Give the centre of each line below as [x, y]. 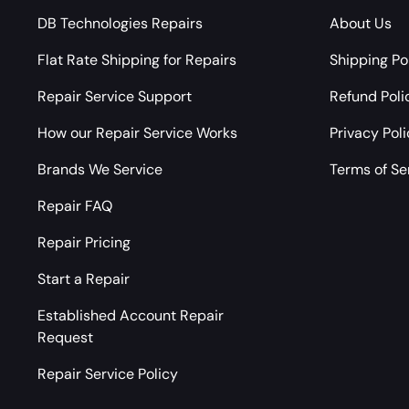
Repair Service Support [115, 96]
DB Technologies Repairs [120, 23]
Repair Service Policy [108, 373]
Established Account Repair [131, 315]
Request [65, 337]
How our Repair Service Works [137, 132]
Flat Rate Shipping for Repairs [137, 59]
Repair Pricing [84, 242]
